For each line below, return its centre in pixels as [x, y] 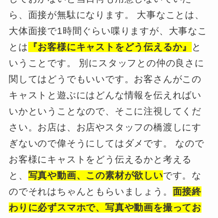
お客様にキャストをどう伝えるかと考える [100, 159]
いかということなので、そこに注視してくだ [105, 111]
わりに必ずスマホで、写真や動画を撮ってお [105, 207]
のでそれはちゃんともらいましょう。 [91, 191]
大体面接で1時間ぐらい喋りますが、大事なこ [108, 31]
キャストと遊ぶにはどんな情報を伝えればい [105, 95]
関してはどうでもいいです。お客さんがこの [105, 79]
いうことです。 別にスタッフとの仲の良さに [106, 63]
